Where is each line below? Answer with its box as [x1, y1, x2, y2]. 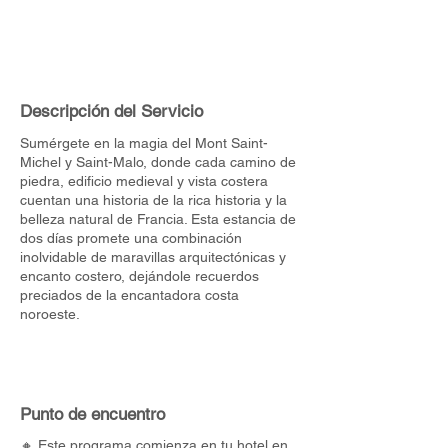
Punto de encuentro [20, 404, 165, 424]
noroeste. [20, 306, 80, 322]
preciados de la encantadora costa [20, 287, 239, 303]
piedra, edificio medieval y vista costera [20, 173, 268, 189]
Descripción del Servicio [20, 101, 203, 121]
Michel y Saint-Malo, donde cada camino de [20, 154, 296, 170]
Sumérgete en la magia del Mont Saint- [20, 135, 268, 151]
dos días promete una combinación [20, 230, 242, 246]
